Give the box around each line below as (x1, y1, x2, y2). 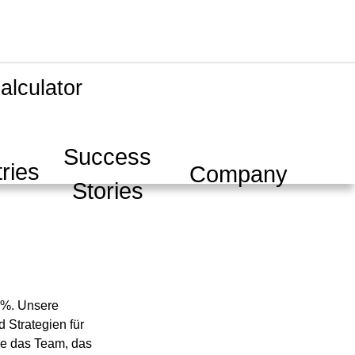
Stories (71, 178, 143, 204)
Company (189, 161, 288, 187)
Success (63, 144, 152, 170)
